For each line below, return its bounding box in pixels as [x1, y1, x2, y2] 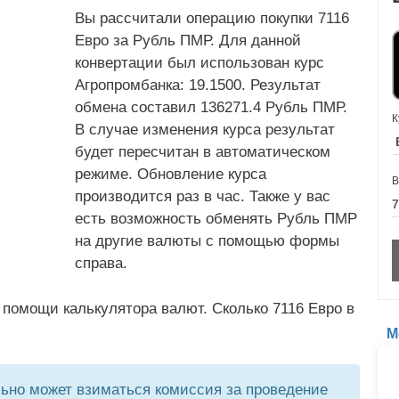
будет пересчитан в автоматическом [75, 143, 330, 160]
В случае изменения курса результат [75, 121, 335, 138]
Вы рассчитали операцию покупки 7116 [75, 10, 349, 27]
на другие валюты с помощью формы [75, 232, 339, 249]
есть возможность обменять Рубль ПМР [75, 210, 357, 227]
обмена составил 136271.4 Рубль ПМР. [75, 99, 347, 116]
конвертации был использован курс [75, 54, 324, 71]
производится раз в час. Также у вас [75, 188, 330, 205]
